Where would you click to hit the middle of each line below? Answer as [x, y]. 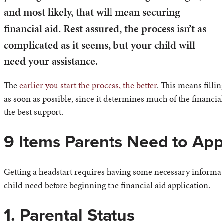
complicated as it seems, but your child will [100, 45]
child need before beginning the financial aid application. [107, 185]
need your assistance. [51, 61]
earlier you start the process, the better [88, 85]
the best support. [34, 112]
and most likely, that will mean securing [92, 12]
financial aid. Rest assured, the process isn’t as [105, 29]
